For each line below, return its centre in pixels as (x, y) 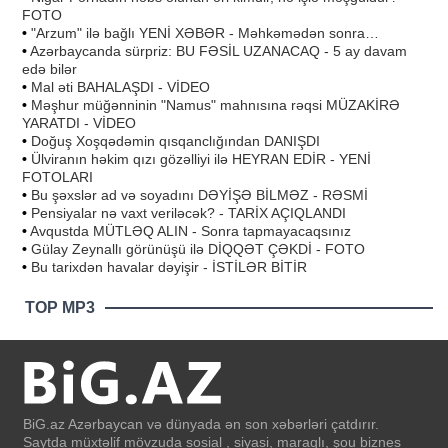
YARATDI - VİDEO (79, 122)
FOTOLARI (57, 176)
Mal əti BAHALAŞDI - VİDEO (120, 86)
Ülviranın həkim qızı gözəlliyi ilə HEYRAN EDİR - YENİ (201, 158)
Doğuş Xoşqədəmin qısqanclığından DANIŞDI (175, 140)
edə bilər (49, 68)
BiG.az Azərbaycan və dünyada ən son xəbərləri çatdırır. (201, 423)
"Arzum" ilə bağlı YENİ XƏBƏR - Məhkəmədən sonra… (205, 32)
